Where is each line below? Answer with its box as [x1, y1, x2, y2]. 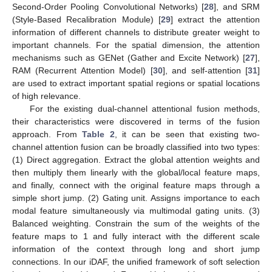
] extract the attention [171, 14, 260, 24]
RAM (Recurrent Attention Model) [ [12, 65, 153, 75]
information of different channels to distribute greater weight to [12, 27, 260, 37]
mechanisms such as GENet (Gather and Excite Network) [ [12, 52, 245, 63]
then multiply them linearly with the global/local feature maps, [12, 167, 260, 177]
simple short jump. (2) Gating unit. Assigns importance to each [12, 192, 260, 203]
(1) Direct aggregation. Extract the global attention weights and [12, 154, 260, 165]
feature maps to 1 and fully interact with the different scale [12, 231, 260, 241]
